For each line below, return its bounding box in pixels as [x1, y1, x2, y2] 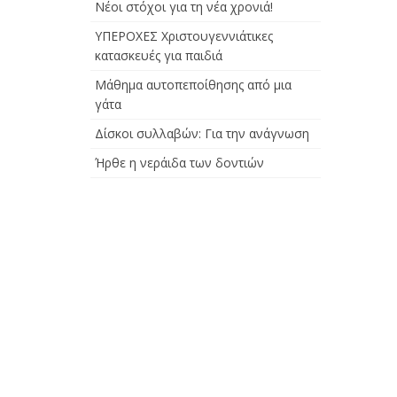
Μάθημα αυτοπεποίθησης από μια [95, 76, 292, 93]
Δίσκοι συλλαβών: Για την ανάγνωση [95, 125, 309, 142]
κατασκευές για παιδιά [95, 47, 222, 64]
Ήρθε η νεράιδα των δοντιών [95, 154, 264, 171]
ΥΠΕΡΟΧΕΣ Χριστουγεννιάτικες [95, 27, 273, 44]
